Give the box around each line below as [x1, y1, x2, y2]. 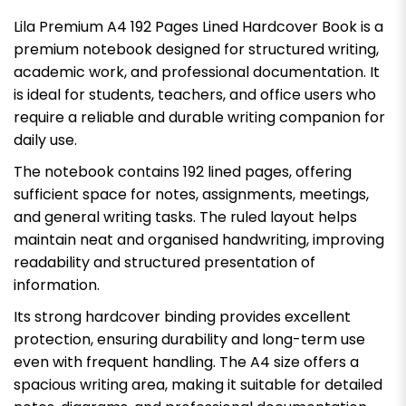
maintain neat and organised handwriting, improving [14, 228, 384, 250]
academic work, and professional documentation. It [14, 61, 380, 82]
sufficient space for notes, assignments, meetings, [14, 183, 369, 205]
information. [14, 274, 100, 295]
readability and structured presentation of [14, 251, 315, 273]
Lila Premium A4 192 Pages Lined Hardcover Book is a [14, 15, 383, 37]
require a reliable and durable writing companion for [14, 106, 385, 128]
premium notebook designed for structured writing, [14, 38, 379, 60]
